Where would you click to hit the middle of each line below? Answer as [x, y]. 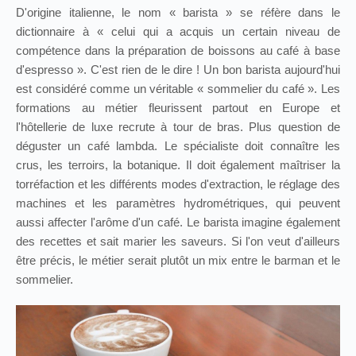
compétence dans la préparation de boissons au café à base [178, 51]
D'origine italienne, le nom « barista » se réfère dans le [178, 13]
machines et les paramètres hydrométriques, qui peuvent [178, 203]
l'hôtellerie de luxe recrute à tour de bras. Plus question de [178, 127]
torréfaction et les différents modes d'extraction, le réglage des [178, 184]
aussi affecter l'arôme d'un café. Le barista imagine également [178, 222]
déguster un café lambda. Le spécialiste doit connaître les [178, 146]
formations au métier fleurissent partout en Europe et [178, 108]
